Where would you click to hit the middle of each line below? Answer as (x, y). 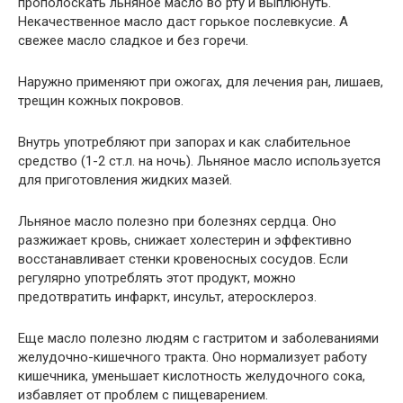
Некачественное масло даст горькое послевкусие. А (183, 21)
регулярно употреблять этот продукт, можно (157, 278)
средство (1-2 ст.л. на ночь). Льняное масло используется (199, 161)
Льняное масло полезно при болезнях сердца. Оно (177, 221)
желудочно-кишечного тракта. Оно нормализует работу (193, 357)
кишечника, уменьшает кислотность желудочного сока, (192, 376)
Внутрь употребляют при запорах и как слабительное (184, 142)
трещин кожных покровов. (101, 100)
